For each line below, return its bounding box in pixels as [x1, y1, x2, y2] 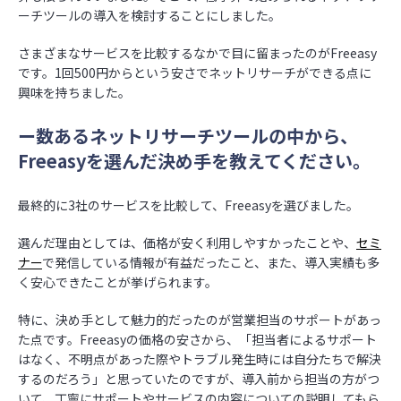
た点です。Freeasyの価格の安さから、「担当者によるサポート [18, 330, 377, 348]
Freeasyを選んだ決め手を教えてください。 [18, 148, 371, 174]
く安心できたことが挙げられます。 [18, 273, 218, 291]
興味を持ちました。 [18, 83, 131, 101]
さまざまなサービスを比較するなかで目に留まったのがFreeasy [18, 44, 377, 62]
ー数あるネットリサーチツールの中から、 [18, 123, 358, 149]
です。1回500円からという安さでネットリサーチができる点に [18, 64, 371, 81]
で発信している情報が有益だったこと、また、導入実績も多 [42, 253, 380, 271]
